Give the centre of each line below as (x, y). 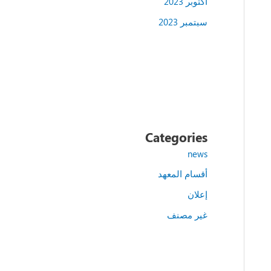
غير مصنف (187, 214)
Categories (176, 136)
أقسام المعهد (182, 174)
